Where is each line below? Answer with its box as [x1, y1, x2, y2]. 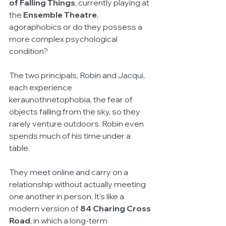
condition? [9, 46, 48, 56]
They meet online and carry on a [9, 167, 130, 178]
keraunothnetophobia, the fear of [9, 94, 134, 105]
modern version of [9, 203, 80, 214]
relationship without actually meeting [9, 179, 147, 190]
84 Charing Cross [80, 203, 152, 214]
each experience [9, 82, 74, 93]
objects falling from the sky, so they [9, 106, 142, 117]
